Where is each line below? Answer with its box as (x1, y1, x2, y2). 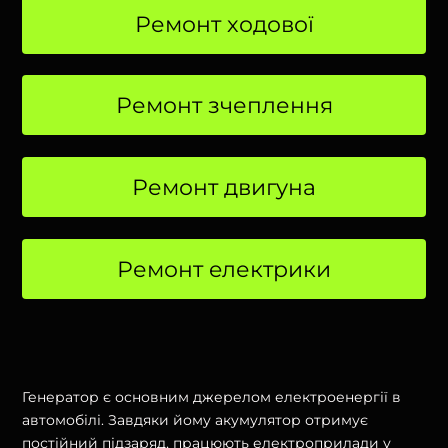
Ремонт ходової (134, 10, 314, 38)
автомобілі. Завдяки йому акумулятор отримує (22, 410, 369, 429)
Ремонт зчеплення (115, 92, 333, 120)
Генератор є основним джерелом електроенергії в (22, 387, 402, 406)
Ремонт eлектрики (117, 255, 331, 283)
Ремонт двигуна (132, 174, 316, 202)
